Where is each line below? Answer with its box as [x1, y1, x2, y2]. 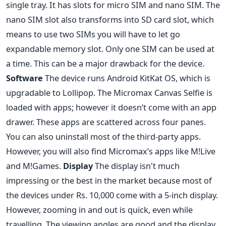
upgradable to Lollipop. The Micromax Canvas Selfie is [6, 87, 212, 99]
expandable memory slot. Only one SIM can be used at [6, 43, 214, 55]
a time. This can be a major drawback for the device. [6, 58, 204, 70]
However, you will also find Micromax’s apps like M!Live [6, 145, 215, 157]
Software [6, 72, 43, 84]
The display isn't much [93, 160, 180, 172]
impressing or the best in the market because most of [6, 175, 212, 187]
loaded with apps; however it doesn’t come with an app [6, 101, 216, 114]
